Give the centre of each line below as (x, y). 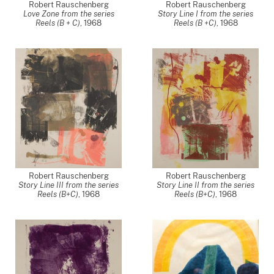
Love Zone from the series (68, 14)
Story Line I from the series (206, 14)
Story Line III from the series (68, 185)
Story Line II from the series (206, 185)
